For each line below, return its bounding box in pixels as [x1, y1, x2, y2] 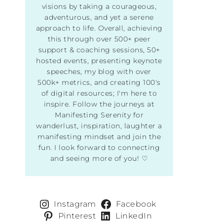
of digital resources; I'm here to [41, 89, 157, 98]
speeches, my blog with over [47, 67, 151, 76]
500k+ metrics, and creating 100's [37, 78, 161, 87]
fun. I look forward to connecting [38, 143, 160, 152]
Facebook [115, 199, 156, 209]
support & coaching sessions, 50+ [38, 45, 160, 55]
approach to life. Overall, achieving [36, 24, 163, 33]
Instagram [54, 199, 96, 209]
